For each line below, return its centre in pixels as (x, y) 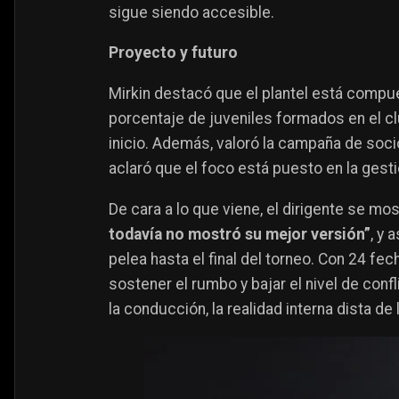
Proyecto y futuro (173, 53)
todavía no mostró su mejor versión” (240, 234)
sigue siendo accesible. (191, 12)
